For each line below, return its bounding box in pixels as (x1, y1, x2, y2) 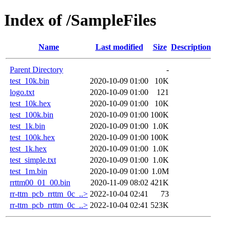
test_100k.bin (10, 110, 53, 119)
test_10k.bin (10, 76, 49, 85)
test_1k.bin (10, 121, 45, 130)
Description (171, 42, 211, 51)
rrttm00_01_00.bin (10, 178, 70, 187)
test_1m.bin (10, 166, 47, 176)
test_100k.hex (10, 132, 55, 142)
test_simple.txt (10, 155, 56, 164)
